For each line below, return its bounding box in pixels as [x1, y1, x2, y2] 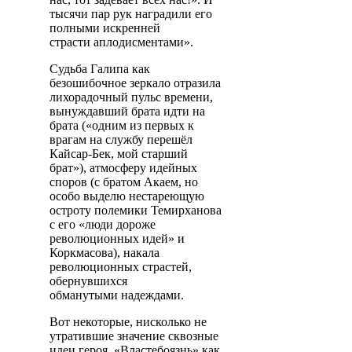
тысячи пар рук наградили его [49, 6, 212, 20]
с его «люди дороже [49, 217, 156, 231]
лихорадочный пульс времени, [49, 90, 213, 104]
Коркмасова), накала [49, 245, 159, 259]
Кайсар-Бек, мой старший [49, 146, 188, 160]
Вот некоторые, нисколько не [49, 314, 207, 328]
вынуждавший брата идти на [49, 104, 205, 118]
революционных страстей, [49, 259, 192, 273]
